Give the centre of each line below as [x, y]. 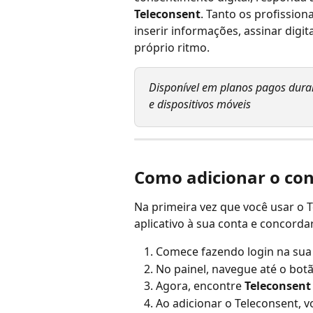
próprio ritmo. [172, 48]
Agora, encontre [200, 286]
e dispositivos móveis [200, 104]
